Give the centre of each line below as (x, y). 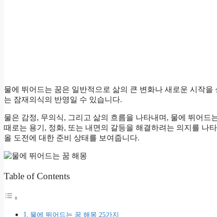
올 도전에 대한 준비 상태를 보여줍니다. (72, 138)
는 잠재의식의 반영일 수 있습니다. (63, 100)
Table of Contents (37, 176)
